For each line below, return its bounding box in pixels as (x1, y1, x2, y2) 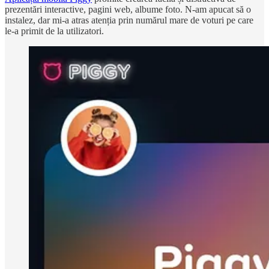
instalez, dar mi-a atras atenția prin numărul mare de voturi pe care (5, 14, 253, 25)
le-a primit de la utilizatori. (5, 25, 104, 36)
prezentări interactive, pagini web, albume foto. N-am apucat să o (5, 4, 251, 14)
